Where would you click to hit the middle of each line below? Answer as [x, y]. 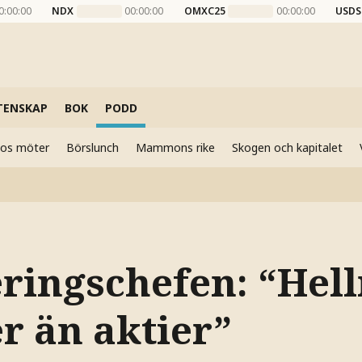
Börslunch [92, 147]
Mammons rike [175, 147]
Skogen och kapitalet [287, 147]
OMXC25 [204, 11]
